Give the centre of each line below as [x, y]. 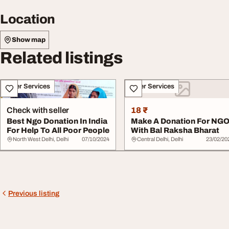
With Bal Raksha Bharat [175, 130]
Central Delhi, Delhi [160, 139]
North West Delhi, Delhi [41, 139]
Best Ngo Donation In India [57, 121]
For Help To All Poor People [58, 130]
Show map [29, 40]
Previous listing [34, 193]
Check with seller [38, 110]
